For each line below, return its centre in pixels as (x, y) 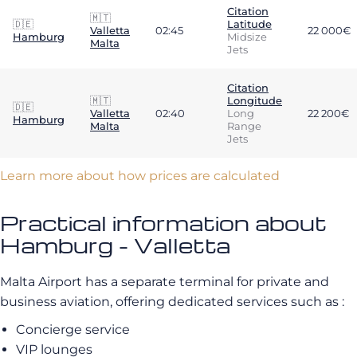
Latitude (249, 24)
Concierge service (73, 330)
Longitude (255, 100)
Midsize (247, 37)
